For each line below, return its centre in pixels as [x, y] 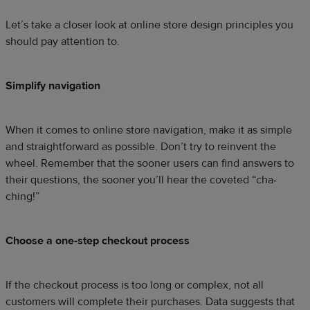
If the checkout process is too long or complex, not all [135, 285]
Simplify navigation [53, 85]
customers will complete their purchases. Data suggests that [150, 301]
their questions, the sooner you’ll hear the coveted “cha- [141, 180]
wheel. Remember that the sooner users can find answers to [150, 163]
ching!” [22, 196]
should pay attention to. [63, 41]
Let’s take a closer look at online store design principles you [149, 25]
